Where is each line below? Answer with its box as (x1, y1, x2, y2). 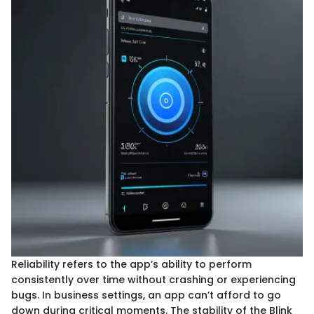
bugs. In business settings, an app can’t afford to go (11, 287, 281, 302)
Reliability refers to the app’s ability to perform (11, 257, 252, 271)
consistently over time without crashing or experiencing (11, 272, 296, 287)
